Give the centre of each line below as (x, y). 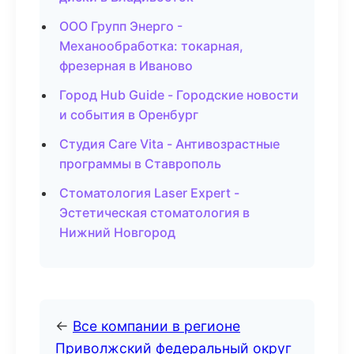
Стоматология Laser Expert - (149, 193)
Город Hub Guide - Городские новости (179, 95)
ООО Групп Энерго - (121, 26)
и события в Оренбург (129, 115)
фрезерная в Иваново (126, 66)
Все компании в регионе (156, 326)
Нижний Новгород (117, 232)
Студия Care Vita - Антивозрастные (169, 144)
